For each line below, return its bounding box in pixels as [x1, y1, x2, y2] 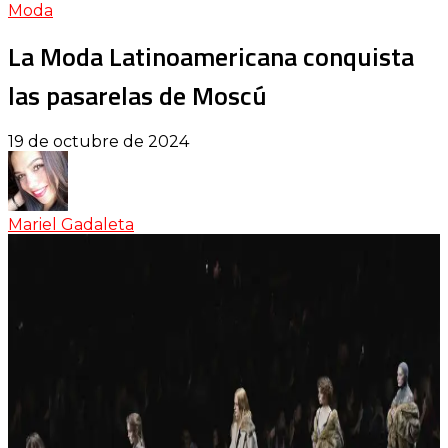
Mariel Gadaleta [8, 215, 134, 235]
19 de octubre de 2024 [8, 132, 189, 152]
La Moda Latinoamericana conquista [8, 36, 414, 76]
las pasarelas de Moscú [8, 75, 267, 115]
